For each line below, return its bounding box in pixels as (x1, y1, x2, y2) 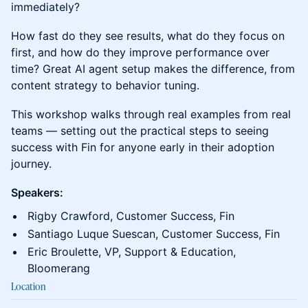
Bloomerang (27, 261, 90, 275)
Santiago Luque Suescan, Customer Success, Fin (27, 227, 280, 241)
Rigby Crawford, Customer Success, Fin (27, 209, 234, 223)
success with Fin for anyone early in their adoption (11, 140, 274, 154)
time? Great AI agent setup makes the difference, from (11, 62, 295, 76)
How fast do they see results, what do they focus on (11, 29, 285, 43)
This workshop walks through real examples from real (11, 107, 291, 121)
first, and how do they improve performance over (11, 45, 269, 59)
